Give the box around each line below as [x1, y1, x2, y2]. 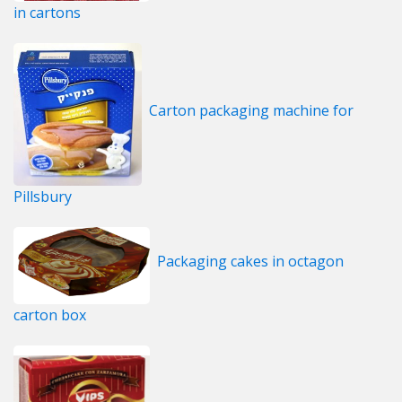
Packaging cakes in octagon [157, 251, 344, 272]
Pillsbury [13, 186, 72, 206]
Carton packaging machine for [149, 100, 354, 120]
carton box [13, 304, 86, 325]
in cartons [13, 2, 81, 22]
